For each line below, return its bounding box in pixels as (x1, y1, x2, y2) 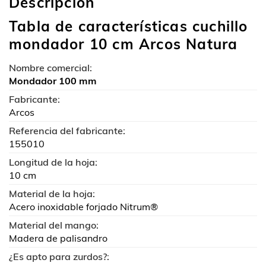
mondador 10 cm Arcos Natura (9, 35, 238, 53)
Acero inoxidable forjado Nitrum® (9, 201, 158, 213)
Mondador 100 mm (9, 75, 97, 87)
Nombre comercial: (9, 62, 92, 74)
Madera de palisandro (9, 232, 107, 244)
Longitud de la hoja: (9, 156, 97, 168)
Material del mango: (9, 219, 99, 231)
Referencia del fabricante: (9, 125, 125, 137)
